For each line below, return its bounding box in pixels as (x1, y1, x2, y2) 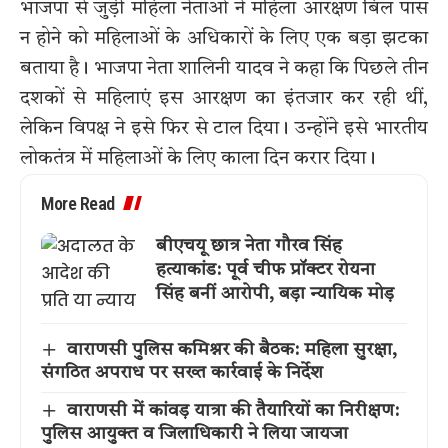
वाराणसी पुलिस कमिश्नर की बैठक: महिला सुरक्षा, (66, 340, 397, 359)
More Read (41, 192, 115, 214)
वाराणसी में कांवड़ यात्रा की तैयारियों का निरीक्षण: (66, 401, 399, 420)
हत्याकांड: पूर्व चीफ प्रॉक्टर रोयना (156, 261, 375, 280)
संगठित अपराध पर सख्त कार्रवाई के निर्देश (41, 363, 323, 382)
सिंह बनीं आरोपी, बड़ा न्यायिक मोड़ (156, 285, 394, 304)
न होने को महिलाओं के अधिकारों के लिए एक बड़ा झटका (20, 28, 428, 49)
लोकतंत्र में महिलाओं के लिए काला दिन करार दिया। (20, 148, 376, 169)
